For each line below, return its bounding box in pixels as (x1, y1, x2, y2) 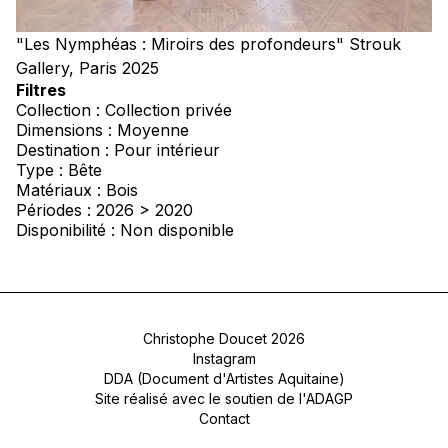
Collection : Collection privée (16, 100, 232, 121)
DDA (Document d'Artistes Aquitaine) (103, 370, 345, 388)
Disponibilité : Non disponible (16, 220, 234, 241)
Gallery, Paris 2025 (16, 58, 159, 79)
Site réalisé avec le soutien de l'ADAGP (95, 390, 353, 408)
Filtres (16, 80, 66, 101)
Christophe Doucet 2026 (143, 330, 305, 348)
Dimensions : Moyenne (16, 120, 189, 141)
